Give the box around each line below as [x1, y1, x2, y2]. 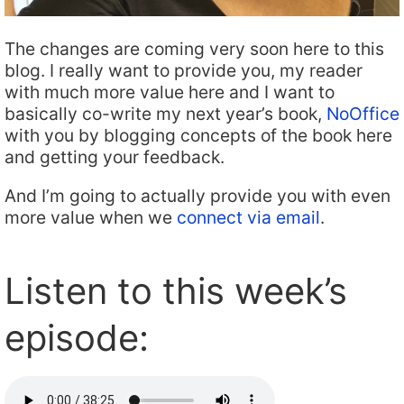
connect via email [177, 206, 320, 228]
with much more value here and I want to [5, 80, 335, 103]
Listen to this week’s [5, 268, 347, 313]
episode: [5, 315, 149, 360]
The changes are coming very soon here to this [5, 37, 384, 60]
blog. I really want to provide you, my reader [5, 59, 363, 81]
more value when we [5, 206, 177, 228]
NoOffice [326, 102, 399, 124]
